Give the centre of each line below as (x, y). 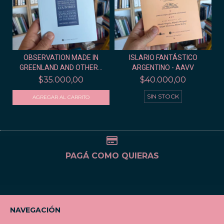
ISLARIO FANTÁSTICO (163, 57)
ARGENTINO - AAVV (163, 67)
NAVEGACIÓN (35, 210)
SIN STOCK (163, 96)
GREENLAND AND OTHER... (61, 67)
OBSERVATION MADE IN (61, 57)
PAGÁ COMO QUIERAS (112, 155)
